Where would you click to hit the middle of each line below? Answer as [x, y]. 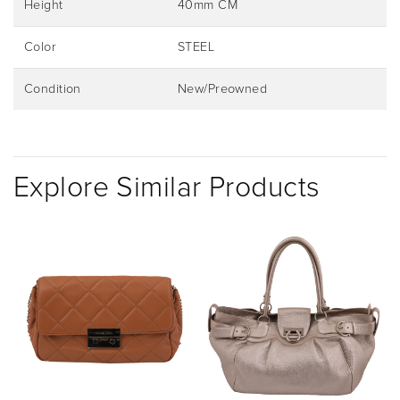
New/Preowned [223, 89]
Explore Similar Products [167, 188]
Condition [53, 89]
